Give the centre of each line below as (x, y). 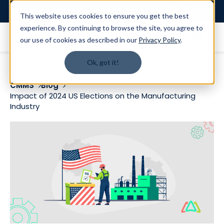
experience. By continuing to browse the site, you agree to (111, 28)
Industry (25, 106)
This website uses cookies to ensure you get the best (104, 16)
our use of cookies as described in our (79, 40)
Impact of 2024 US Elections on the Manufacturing (103, 96)
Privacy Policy (159, 40)
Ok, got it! (103, 62)
